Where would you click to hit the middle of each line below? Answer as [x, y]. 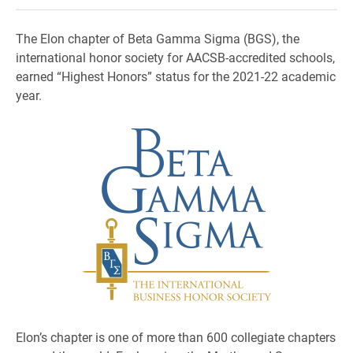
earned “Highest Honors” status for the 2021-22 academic [176, 76]
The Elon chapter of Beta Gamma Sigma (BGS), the [158, 38]
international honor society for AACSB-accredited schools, [175, 57]
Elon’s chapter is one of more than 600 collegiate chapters [176, 337]
